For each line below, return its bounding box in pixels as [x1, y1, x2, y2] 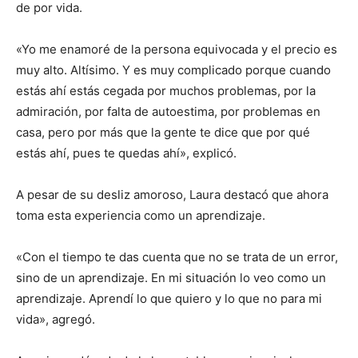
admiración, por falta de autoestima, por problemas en [16, 104, 320, 120]
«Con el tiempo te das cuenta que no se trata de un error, [16, 249, 338, 265]
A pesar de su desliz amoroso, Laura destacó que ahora [16, 187, 328, 203]
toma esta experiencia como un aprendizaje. [16, 208, 265, 224]
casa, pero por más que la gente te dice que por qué [16, 125, 310, 141]
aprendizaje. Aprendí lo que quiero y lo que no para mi [16, 291, 322, 307]
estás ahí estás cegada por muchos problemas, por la [16, 83, 316, 99]
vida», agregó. [16, 312, 95, 328]
